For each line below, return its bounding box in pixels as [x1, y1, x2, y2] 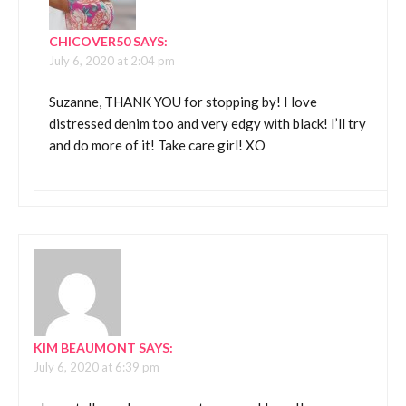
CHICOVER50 [49, 34, 130, 50]
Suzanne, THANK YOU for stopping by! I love [49, 92, 317, 110]
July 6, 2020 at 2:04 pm [49, 53, 175, 69]
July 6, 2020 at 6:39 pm [34, 360, 159, 375]
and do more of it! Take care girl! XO [49, 136, 266, 153]
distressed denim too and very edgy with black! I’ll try [49, 114, 366, 131]
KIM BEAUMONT [34, 340, 136, 356]
